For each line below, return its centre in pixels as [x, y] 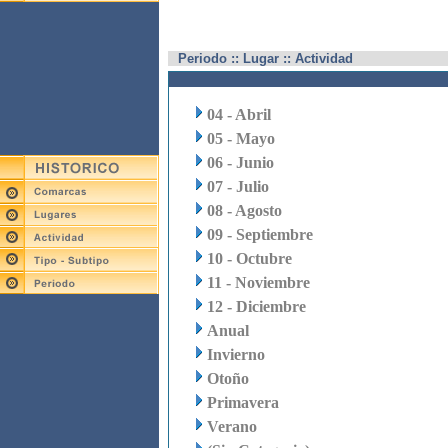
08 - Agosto [244, 210]
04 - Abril [238, 114]
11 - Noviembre [258, 282]
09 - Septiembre [259, 234]
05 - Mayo [240, 138]
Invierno [235, 354]
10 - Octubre [249, 258]
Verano [231, 426]
